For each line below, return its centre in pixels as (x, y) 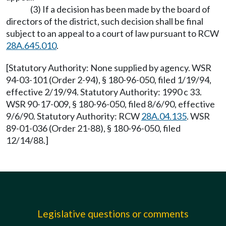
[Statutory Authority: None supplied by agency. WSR (109, 68)
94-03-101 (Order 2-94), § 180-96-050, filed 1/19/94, (109, 80)
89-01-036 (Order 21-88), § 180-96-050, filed (93, 128)
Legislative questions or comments (113, 214)
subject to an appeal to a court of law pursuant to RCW (112, 33)
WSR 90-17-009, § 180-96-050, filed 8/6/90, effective (110, 104)
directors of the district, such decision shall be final (105, 21)
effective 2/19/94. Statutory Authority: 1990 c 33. (104, 92)
